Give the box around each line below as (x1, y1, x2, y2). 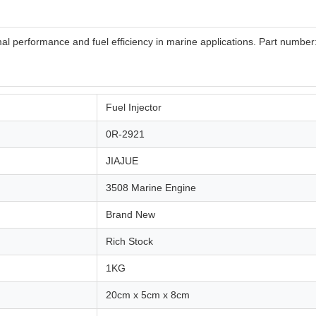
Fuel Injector (106, 102, 162, 113)
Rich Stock (106, 236, 153, 247)
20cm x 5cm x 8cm (106, 289, 190, 300)
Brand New (106, 209, 155, 220)
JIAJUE (106, 155, 138, 166)
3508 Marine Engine (106, 182, 196, 193)
